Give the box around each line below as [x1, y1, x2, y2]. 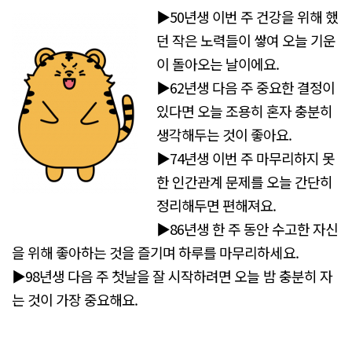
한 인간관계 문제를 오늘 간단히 [156, 171, 333, 192]
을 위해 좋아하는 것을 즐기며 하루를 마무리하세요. [12, 242, 299, 263]
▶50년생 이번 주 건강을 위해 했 [156, 6, 339, 27]
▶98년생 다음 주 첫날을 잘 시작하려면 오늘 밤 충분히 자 [12, 266, 332, 287]
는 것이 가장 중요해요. [12, 289, 138, 310]
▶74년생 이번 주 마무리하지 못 [156, 148, 335, 169]
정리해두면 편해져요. [156, 195, 277, 216]
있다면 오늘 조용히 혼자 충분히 [156, 101, 333, 122]
